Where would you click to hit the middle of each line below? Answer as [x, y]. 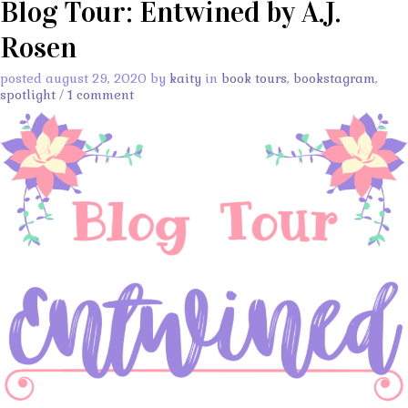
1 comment [101, 94]
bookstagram [334, 78]
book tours [254, 78]
